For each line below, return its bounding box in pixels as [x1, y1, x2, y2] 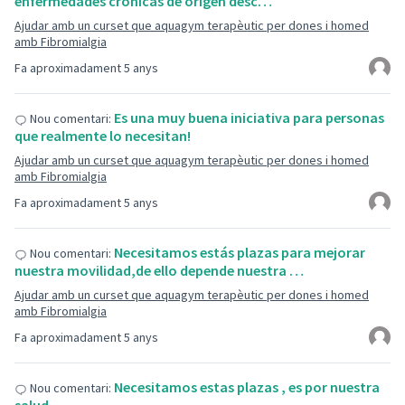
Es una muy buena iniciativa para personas [114, 108, 384, 127]
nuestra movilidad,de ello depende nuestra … [14, 261, 304, 279]
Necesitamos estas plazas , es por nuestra [114, 378, 380, 396]
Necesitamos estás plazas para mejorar [114, 243, 365, 261]
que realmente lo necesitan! [14, 127, 191, 145]
